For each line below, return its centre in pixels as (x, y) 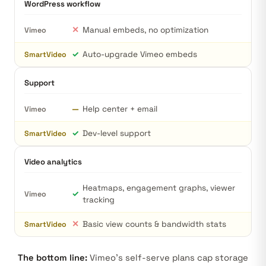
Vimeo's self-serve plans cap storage (168, 258)
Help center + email (120, 109)
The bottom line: (53, 258)
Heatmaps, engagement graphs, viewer (159, 188)
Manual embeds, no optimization (145, 30)
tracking (99, 200)
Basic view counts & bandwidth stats (154, 224)
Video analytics (53, 162)
